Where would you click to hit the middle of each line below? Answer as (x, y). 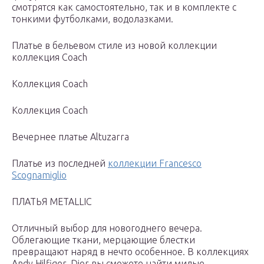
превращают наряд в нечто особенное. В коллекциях (130, 252)
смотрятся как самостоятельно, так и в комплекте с (124, 7)
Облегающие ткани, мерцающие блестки (103, 240)
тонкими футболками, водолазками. (93, 19)
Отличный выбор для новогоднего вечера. (107, 228)
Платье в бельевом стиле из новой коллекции (114, 46)
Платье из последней (60, 164)
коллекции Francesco (155, 164)
